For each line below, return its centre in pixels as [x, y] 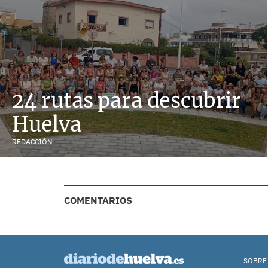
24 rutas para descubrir [127, 100]
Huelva [47, 124]
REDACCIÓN [32, 141]
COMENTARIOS [98, 200]
